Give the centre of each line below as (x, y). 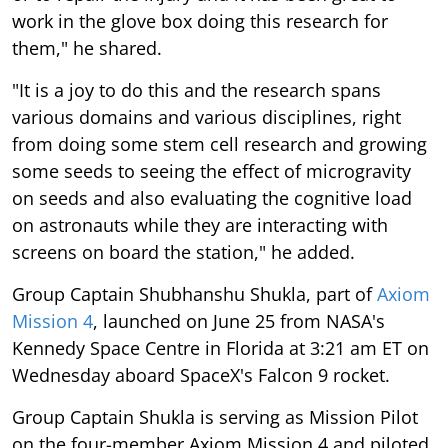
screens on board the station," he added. (183, 251)
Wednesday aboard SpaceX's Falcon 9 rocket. (201, 374)
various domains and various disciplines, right (206, 116)
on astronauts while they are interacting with (200, 224)
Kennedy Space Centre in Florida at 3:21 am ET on (220, 347)
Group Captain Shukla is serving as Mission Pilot (215, 416)
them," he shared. (87, 47)
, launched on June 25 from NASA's (239, 320)
